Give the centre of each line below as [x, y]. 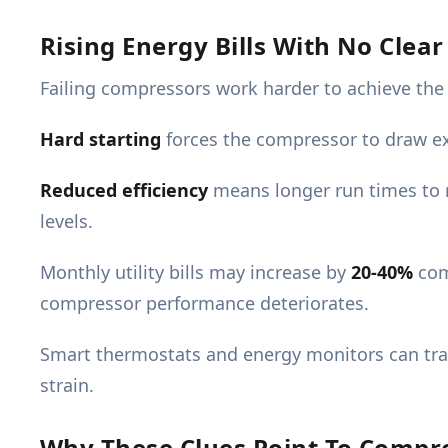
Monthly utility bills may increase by [195, 272]
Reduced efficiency [124, 190]
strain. [67, 385]
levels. [66, 221]
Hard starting [100, 139]
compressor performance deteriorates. [204, 303]
